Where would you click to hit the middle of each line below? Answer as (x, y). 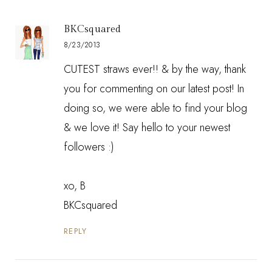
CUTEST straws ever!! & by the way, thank (155, 69)
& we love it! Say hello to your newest (147, 127)
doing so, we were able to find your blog (155, 108)
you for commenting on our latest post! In (154, 88)
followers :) (89, 147)
